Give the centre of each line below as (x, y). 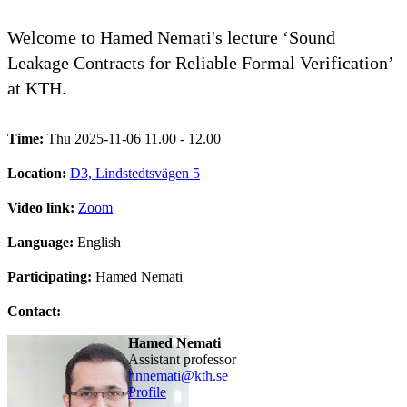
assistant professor (187, 359)
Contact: (34, 311)
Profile (147, 392)
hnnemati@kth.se (178, 375)
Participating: (51, 276)
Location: (39, 173)
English (99, 242)
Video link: (43, 207)
